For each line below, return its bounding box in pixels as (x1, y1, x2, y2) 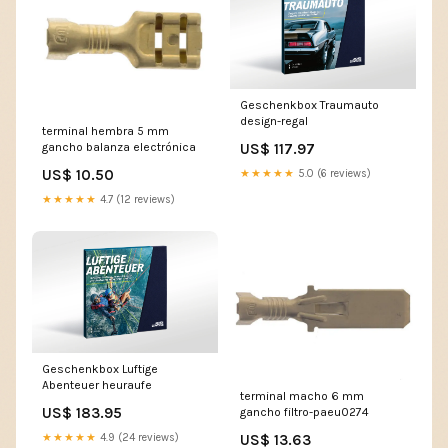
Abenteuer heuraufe (42, 378, 152, 393)
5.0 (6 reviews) (295, 166, 371, 180)
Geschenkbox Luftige (42, 362, 158, 377)
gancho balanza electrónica (42, 139, 196, 154)
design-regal (240, 113, 308, 128)
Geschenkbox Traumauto (240, 97, 379, 112)
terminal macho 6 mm (240, 388, 364, 403)
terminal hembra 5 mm (42, 123, 169, 138)
